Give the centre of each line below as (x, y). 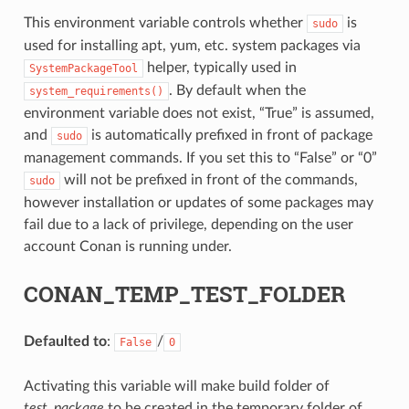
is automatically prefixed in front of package (230, 135)
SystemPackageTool (83, 68)
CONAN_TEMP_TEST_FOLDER (184, 294)
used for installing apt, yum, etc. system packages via (192, 45)
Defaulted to (65, 341)
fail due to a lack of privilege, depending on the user (188, 224)
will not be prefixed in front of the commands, (209, 179)
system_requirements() (96, 91)
